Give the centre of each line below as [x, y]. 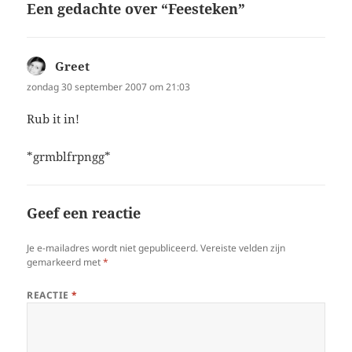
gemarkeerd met [65, 262]
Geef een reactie [84, 213]
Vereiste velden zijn [243, 247]
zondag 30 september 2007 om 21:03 [109, 86]
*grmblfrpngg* [69, 156]
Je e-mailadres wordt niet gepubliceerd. [113, 247]
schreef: [112, 66]
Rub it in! [53, 118]
